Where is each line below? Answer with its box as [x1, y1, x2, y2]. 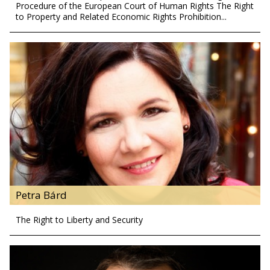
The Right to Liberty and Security [16, 214, 143, 226]
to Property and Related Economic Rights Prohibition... [16, 10, 227, 22]
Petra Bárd [16, 188, 67, 202]
